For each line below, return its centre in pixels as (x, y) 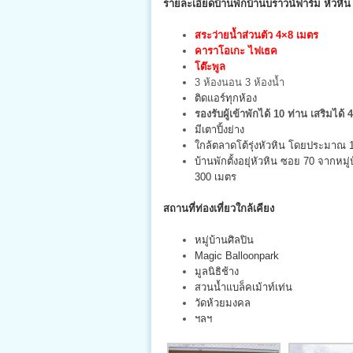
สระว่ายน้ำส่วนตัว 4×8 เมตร (256, 35)
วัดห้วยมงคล (223, 303)
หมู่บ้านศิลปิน (224, 240)
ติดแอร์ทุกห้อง (226, 98)
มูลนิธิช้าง (217, 271)
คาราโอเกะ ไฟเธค (236, 50)
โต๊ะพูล (210, 66)
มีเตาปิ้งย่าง (219, 129)
